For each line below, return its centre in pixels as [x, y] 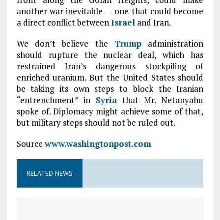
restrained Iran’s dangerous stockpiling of [110, 66]
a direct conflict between [64, 22]
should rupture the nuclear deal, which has [110, 55]
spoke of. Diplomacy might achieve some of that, [110, 111]
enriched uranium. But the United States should [110, 77]
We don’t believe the [66, 43]
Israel [123, 22]
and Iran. [153, 22]
